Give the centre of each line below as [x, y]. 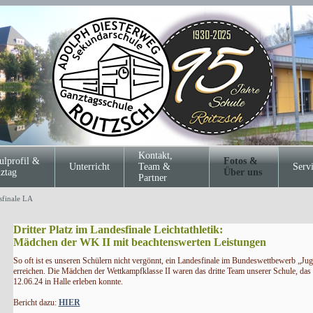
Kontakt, [155, 155]
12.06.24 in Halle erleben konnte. [68, 282]
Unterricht [89, 167]
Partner [152, 178]
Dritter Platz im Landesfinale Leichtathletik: [118, 230]
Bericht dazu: [36, 303]
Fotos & [240, 161]
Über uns [242, 172]
